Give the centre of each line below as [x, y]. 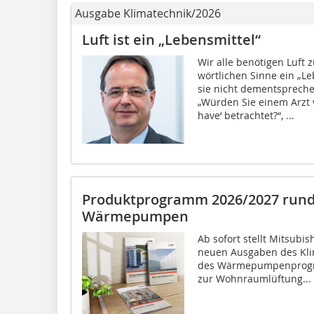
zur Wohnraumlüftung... [254, 279]
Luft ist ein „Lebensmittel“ [171, 40]
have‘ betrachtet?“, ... [246, 116]
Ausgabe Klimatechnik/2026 [148, 14]
